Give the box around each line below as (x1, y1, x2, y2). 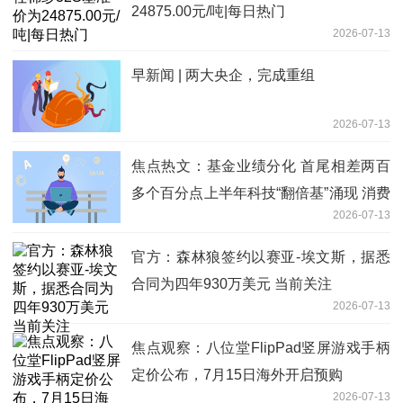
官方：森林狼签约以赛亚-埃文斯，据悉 (131, 248, 390, 264)
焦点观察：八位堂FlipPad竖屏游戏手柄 (131, 339, 390, 355)
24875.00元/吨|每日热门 (131, 3, 285, 19)
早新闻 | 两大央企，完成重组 (131, 67, 315, 83)
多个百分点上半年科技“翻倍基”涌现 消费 (131, 184, 390, 201)
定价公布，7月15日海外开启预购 (131, 366, 343, 382)
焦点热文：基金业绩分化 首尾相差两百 (131, 157, 390, 174)
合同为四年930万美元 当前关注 (131, 275, 332, 291)
